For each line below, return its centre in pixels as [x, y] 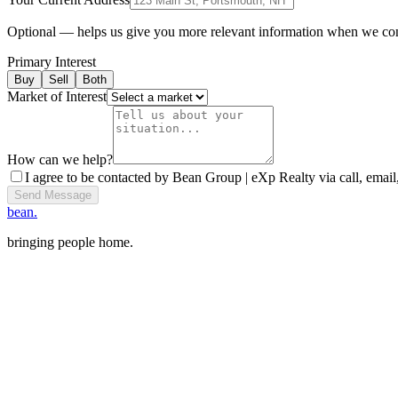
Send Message [53, 195]
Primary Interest [52, 62]
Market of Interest [57, 97]
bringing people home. [70, 243]
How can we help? [60, 160]
